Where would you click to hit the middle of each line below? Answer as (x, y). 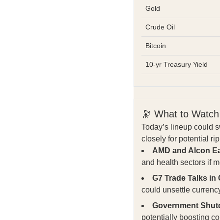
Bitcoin (156, 46)
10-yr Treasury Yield (177, 65)
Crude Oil (160, 27)
